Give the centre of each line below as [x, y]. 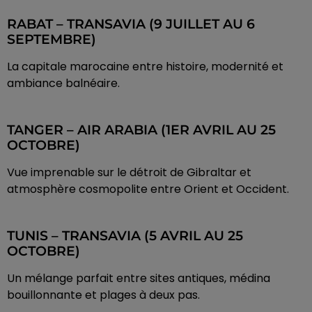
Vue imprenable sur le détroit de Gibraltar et [129, 173]
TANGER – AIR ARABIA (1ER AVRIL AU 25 [141, 130]
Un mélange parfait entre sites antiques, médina [139, 279]
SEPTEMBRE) [52, 40]
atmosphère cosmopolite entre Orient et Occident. [148, 189]
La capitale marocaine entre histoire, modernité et [145, 67]
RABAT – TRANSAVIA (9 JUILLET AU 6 [131, 24]
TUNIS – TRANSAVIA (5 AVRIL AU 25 [125, 236]
